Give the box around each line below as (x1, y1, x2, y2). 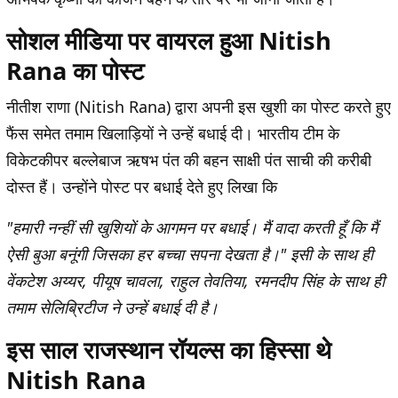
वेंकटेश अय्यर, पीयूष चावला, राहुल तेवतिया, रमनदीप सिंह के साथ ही (6, 270, 385, 292)
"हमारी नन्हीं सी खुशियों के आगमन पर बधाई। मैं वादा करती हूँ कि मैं (6, 217, 378, 239)
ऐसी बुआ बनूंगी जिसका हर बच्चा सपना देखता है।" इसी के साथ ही (6, 243, 373, 266)
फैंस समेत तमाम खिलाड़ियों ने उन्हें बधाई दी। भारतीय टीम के (6, 123, 339, 145)
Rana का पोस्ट (6, 54, 144, 88)
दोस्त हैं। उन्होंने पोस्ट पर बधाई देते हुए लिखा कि (6, 176, 277, 198)
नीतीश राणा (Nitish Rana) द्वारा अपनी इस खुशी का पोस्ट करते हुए (6, 96, 391, 118)
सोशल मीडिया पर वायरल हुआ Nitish (6, 24, 331, 58)
